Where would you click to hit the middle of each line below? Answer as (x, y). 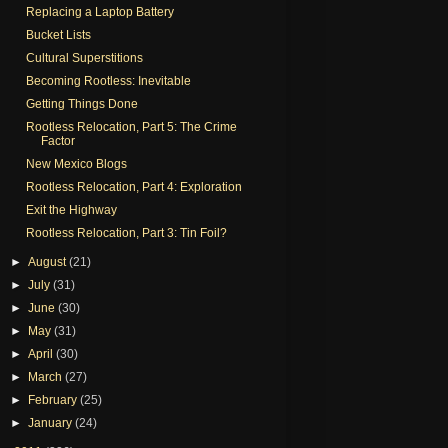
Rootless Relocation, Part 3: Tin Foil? (126, 232)
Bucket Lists (58, 34)
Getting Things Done (81, 103)
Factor (57, 140)
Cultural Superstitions (84, 57)
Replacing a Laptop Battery (99, 11)
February (54, 399)
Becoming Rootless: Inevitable (108, 80)
